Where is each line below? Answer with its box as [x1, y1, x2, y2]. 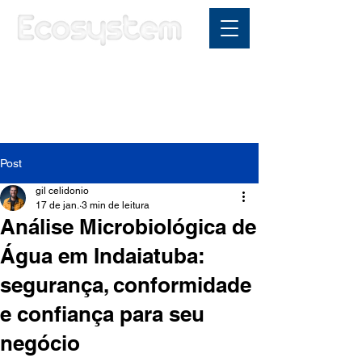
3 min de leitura [82, 200, 149, 211]
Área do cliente [72, 68, 177, 85]
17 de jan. [36, 200, 79, 211]
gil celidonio [36, 185, 89, 196]
